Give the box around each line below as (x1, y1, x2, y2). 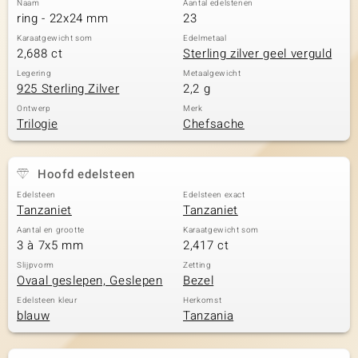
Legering (17, 68, 52, 79)
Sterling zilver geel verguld (183, 45, 332, 62)
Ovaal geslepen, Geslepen (17, 272, 163, 289)
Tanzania (183, 307, 234, 324)
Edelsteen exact (183, 189, 245, 201)
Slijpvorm (17, 260, 54, 271)
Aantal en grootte (17, 225, 86, 236)
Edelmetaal (183, 33, 227, 44)
